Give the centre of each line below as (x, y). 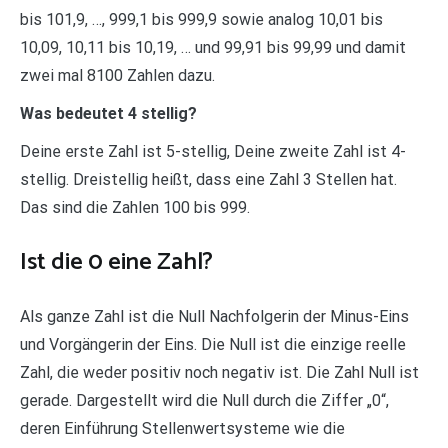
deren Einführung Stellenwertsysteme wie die (182, 429)
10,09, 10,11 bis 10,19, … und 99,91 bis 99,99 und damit (213, 48)
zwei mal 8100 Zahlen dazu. (117, 76)
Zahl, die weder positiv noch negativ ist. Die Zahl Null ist (219, 373)
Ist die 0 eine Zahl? (116, 263)
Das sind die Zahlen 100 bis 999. (135, 208)
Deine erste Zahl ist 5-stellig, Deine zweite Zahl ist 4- (213, 152)
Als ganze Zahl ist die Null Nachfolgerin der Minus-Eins (214, 317)
